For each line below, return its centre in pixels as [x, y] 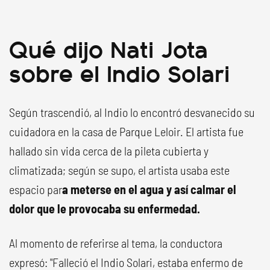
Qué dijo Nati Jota [108, 48]
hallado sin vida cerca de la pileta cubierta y [109, 150]
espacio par [36, 189]
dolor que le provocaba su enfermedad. [105, 208]
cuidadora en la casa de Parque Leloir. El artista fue [126, 131]
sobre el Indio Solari [119, 72]
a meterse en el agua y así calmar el [149, 189]
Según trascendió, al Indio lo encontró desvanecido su [132, 112]
